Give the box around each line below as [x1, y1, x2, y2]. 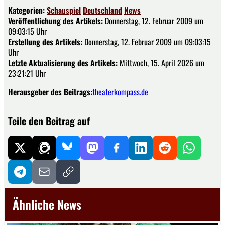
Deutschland [83, 4, 122, 16]
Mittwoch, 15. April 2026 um [118, 56, 204, 69]
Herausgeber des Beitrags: [8, 85, 92, 98]
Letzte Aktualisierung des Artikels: [8, 56, 118, 69]
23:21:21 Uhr [8, 67, 46, 79]
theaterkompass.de [92, 85, 148, 98]
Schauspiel [47, 4, 81, 16]
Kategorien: [8, 4, 47, 16]
